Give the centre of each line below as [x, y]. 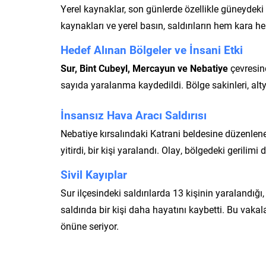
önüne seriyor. [90, 226]
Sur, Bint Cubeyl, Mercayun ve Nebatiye [144, 68]
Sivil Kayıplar [94, 174]
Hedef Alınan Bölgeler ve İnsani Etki [152, 49]
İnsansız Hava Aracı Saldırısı [134, 115]
